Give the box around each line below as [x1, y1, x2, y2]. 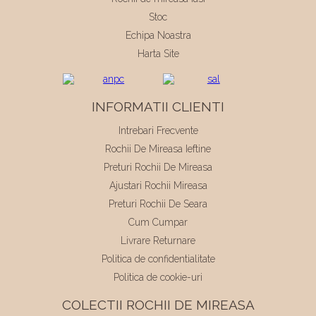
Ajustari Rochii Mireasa [109, 179, 207, 191]
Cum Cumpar [128, 216, 188, 228]
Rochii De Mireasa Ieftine [105, 142, 211, 154]
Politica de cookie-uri [114, 271, 202, 283]
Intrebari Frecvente [118, 124, 198, 136]
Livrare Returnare [121, 234, 195, 246]
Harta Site [137, 47, 179, 59]
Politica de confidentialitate [101, 253, 215, 265]
